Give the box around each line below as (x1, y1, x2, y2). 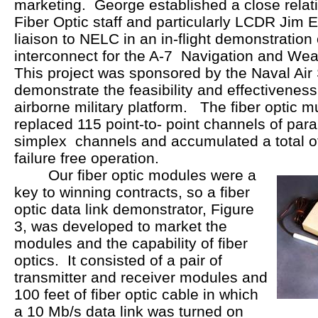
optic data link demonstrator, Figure (13, 200, 254, 217)
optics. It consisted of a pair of (13, 251, 222, 268)
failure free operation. (13, 149, 172, 166)
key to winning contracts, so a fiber (13, 183, 250, 200)
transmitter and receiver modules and (13, 268, 268, 285)
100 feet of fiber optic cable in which (13, 285, 258, 302)
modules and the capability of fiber (13, 234, 248, 251)
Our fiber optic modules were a (13, 166, 256, 183)
